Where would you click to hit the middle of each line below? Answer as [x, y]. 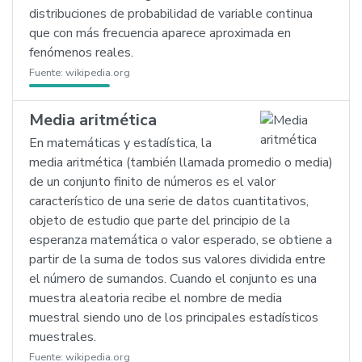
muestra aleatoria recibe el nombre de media [156, 298]
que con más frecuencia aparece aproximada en [160, 33]
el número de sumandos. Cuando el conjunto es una [173, 279]
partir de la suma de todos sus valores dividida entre [177, 259]
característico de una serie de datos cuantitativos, [169, 201]
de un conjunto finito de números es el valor [152, 182]
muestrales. [63, 337]
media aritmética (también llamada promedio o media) [181, 162]
